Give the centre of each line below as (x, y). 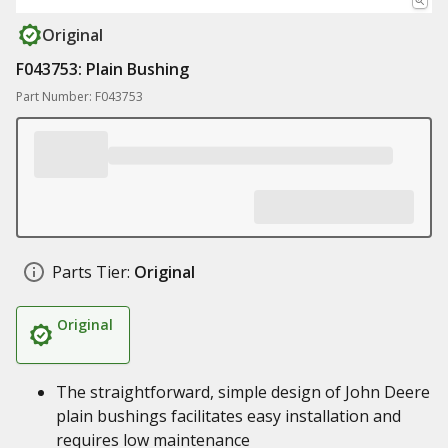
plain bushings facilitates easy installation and (228, 416)
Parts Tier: (91, 272)
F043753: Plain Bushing (102, 69)
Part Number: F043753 (79, 96)
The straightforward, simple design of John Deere (243, 392)
